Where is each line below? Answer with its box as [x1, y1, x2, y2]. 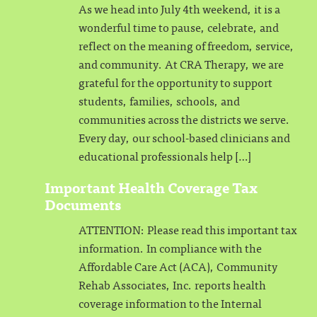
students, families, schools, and [79, 91, 240, 110]
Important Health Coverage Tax [45, 175, 258, 199]
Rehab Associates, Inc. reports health [79, 275, 266, 294]
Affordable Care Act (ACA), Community [79, 257, 277, 275]
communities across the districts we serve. [79, 110, 290, 128]
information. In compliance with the [79, 238, 262, 257]
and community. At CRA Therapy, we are [79, 54, 284, 73]
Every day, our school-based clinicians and [79, 128, 290, 146]
